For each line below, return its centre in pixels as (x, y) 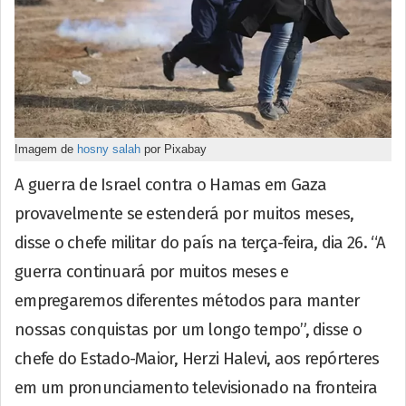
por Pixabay (174, 149)
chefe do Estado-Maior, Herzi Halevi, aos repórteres (197, 358)
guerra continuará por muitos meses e (152, 271)
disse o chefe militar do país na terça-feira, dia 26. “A (200, 242)
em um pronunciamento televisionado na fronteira (196, 387)
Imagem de (46, 149)
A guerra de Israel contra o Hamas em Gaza (171, 184)
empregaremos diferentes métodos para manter (188, 300)
